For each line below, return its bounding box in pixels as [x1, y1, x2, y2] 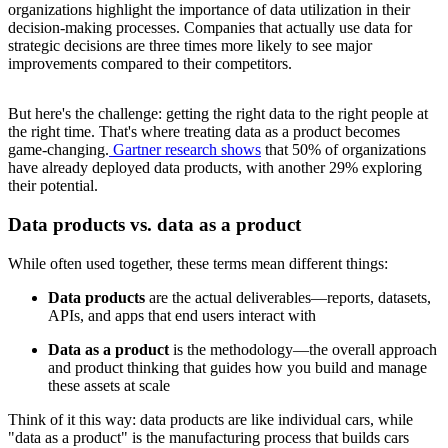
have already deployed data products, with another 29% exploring [8, 159, 422, 177]
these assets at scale [48, 376, 170, 394]
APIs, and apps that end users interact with [48, 306, 316, 324]
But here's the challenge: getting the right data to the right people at [8, 105, 428, 123]
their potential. [8, 177, 98, 195]
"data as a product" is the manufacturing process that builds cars [8, 428, 409, 446]
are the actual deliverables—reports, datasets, [145, 288, 431, 306]
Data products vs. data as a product [8, 214, 301, 236]
